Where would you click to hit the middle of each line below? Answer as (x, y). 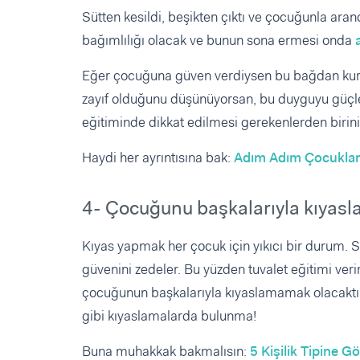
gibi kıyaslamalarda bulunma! (169, 315)
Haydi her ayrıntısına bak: (158, 157)
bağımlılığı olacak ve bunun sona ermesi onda (219, 40)
